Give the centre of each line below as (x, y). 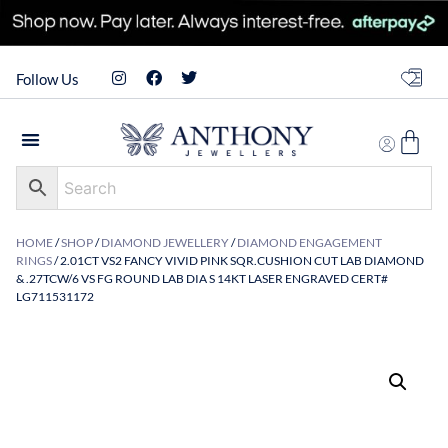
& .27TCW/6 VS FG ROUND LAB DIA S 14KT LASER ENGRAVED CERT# (202, 279)
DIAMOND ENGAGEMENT (309, 243)
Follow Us (47, 78)
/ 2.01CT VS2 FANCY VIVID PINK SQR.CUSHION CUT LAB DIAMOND (238, 261)
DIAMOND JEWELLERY (165, 243)
